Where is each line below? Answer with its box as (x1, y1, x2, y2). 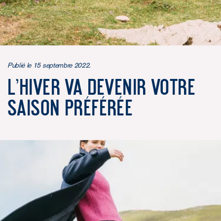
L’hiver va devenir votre (7, 75, 196, 98)
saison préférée (7, 96, 133, 118)
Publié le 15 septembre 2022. (7, 61, 91, 69)
